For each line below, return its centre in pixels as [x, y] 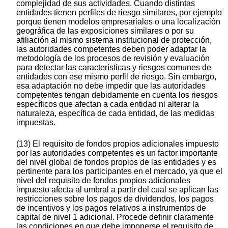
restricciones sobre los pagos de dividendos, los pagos [115, 199]
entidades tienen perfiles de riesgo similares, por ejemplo [119, 13]
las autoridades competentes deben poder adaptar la [111, 49]
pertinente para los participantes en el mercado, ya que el [119, 172]
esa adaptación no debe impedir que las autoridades [111, 86]
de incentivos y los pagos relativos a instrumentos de [111, 208]
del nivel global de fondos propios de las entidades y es [116, 162]
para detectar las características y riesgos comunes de [114, 68]
